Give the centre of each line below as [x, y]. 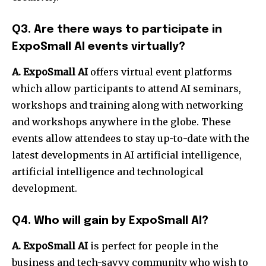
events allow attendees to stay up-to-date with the [131, 139]
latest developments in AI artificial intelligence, [127, 155]
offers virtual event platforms [160, 72]
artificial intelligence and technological [108, 172]
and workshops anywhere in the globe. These [121, 122]
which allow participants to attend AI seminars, [126, 89]
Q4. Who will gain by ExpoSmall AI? [110, 221]
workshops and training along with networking [127, 105]
